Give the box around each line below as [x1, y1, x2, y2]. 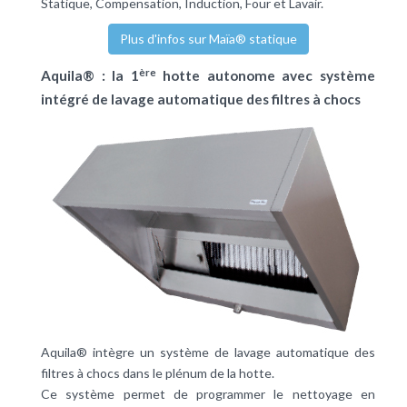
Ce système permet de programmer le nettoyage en [41, 386, 375, 402]
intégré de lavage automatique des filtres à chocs [41, 91, 361, 108]
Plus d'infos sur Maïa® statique [119, 31, 297, 47]
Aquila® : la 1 [41, 67, 139, 84]
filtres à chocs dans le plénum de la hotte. [41, 365, 274, 382]
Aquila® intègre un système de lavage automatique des [41, 344, 375, 361]
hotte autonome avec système [155, 67, 376, 84]
